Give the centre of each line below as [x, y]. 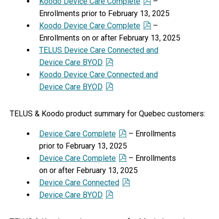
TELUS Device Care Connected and [99, 50]
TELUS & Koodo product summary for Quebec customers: [108, 114]
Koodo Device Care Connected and [99, 75]
